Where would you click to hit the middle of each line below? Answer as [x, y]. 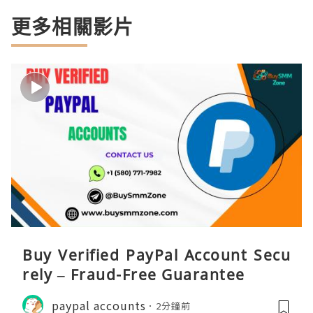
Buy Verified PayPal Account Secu [156, 255]
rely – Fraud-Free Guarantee [134, 275]
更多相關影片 [73, 27]
